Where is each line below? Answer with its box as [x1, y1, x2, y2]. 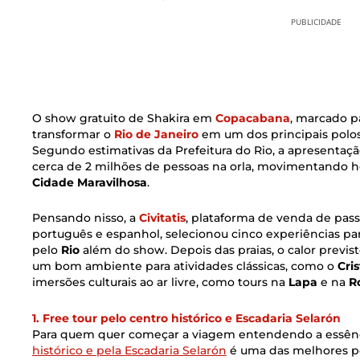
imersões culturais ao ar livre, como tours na [32, 275, 288, 290]
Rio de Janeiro [114, 126, 198, 141]
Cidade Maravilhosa [32, 174, 147, 190]
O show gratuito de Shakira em [32, 110, 215, 125]
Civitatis [139, 211, 186, 226]
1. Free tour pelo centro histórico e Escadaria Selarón [32, 310, 341, 325]
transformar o [32, 126, 114, 141]
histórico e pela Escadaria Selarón [32, 342, 227, 358]
